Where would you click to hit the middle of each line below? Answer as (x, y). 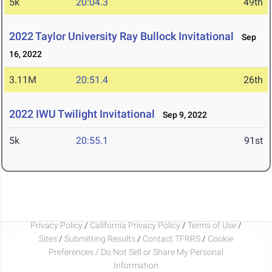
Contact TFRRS (172, 238)
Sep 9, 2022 (182, 115)
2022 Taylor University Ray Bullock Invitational (121, 36)
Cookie (220, 238)
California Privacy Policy (135, 225)
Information (136, 265)
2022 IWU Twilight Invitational (82, 114)
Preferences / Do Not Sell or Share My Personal (136, 252)
